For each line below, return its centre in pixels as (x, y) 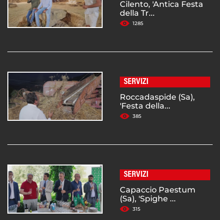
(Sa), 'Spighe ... (148, 199)
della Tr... (137, 13)
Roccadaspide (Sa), (157, 97)
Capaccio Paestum (158, 190)
